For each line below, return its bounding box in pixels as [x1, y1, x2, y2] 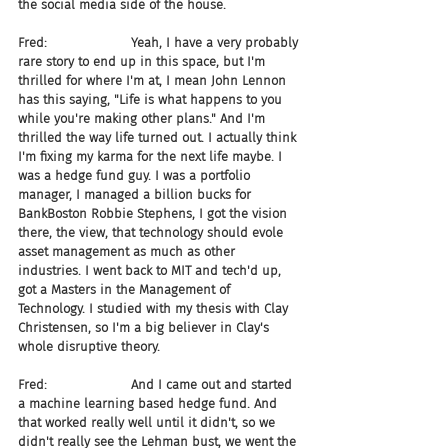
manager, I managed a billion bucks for [18, 187, 255, 202]
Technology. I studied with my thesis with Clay [18, 301, 292, 316]
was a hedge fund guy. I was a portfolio [18, 168, 254, 183]
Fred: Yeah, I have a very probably [18, 35, 302, 50]
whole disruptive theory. [18, 339, 160, 354]
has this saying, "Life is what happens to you [18, 92, 286, 107]
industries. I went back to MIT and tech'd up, [18, 263, 285, 278]
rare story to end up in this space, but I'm [18, 54, 269, 69]
